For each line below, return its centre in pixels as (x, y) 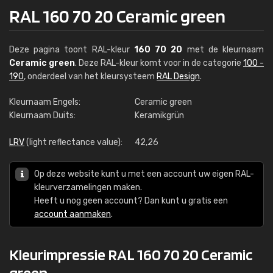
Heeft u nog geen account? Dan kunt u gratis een (131, 201)
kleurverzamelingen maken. (88, 187)
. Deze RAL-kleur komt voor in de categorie (159, 63)
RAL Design (178, 76)
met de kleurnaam (223, 50)
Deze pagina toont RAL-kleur (72, 50)
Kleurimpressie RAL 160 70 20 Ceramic (131, 254)
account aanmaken (73, 214)
